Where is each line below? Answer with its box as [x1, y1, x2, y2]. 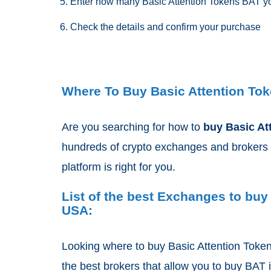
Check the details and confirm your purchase [70, 22, 261, 32]
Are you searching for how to [62, 121, 203, 133]
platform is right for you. [62, 161, 178, 173]
